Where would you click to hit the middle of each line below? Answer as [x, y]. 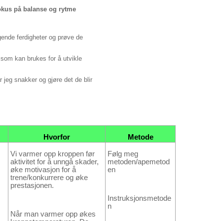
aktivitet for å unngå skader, [55, 162]
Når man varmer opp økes [53, 214]
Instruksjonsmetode [139, 199]
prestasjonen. [32, 185]
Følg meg [123, 154]
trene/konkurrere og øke [49, 177]
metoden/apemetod [139, 162]
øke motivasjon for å [43, 169]
